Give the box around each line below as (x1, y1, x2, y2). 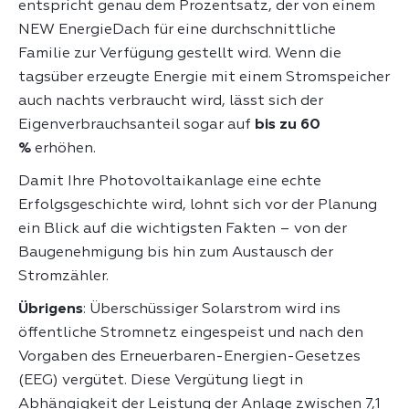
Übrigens (18, 301, 83, 317)
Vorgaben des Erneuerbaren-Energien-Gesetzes (18, 349, 361, 364)
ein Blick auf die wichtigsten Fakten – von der (18, 221, 347, 236)
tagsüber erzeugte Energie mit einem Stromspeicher (18, 69, 390, 85)
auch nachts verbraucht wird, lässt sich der (18, 93, 323, 109)
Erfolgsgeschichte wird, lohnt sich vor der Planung (18, 197, 377, 213)
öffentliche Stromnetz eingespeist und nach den (18, 325, 363, 341)
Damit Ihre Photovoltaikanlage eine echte (18, 173, 321, 189)
